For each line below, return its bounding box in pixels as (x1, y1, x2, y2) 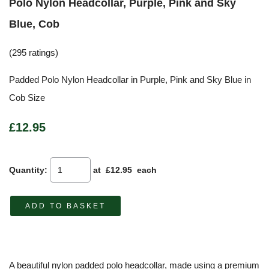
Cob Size (9, 92, 45, 103)
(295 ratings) (9, 47, 58, 58)
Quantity (9, 165, 44, 175)
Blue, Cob (9, 17, 59, 30)
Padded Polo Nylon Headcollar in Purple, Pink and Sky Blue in (9, 74, 251, 85)
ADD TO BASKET (25, 201, 106, 210)
